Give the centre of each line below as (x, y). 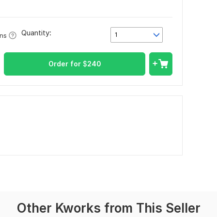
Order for (65, 64)
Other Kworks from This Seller (108, 208)
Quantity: (36, 33)
